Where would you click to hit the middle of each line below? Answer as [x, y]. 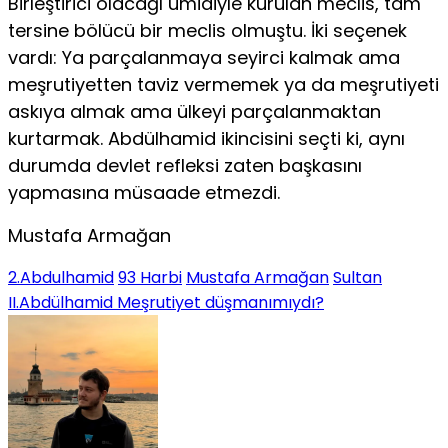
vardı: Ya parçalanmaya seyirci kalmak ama [204, 57]
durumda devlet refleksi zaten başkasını [185, 165]
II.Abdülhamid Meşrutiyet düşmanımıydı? [166, 302]
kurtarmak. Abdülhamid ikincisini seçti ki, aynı [206, 138]
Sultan [357, 277]
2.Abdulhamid [61, 277]
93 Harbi [150, 277]
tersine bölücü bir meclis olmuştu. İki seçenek [207, 30]
